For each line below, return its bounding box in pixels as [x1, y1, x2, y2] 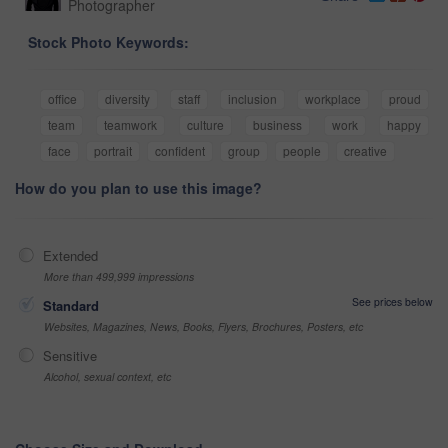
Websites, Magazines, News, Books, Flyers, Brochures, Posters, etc [44, 319, 363, 335]
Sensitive [43, 346, 97, 366]
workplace [305, 90, 361, 108]
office [48, 90, 77, 108]
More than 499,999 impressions [44, 269, 194, 285]
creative [344, 142, 387, 160]
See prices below [352, 294, 433, 310]
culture [186, 116, 224, 134]
